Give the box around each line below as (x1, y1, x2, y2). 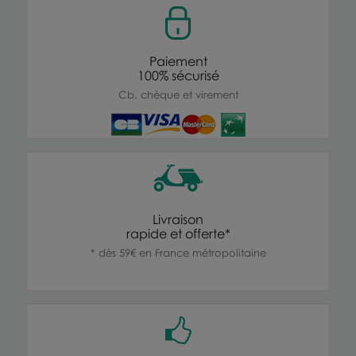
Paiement (149, 52, 207, 69)
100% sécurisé (137, 67, 219, 83)
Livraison (153, 211, 203, 227)
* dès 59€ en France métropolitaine (90, 246, 266, 259)
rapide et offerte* (126, 225, 230, 242)
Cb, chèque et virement (118, 87, 238, 101)
